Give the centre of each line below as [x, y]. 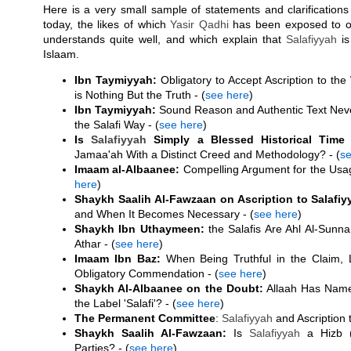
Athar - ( [95, 244]
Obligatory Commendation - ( [147, 273]
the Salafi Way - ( [117, 125]
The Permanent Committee [145, 318]
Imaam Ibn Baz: [118, 259]
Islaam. [61, 54]
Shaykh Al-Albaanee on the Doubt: [169, 288]
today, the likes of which [107, 24]
